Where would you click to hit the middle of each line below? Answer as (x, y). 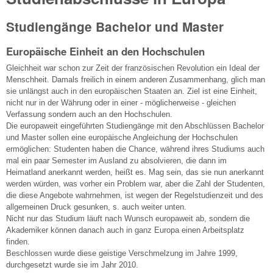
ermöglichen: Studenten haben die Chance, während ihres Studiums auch (135, 149)
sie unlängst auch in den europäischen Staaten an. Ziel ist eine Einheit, (132, 91)
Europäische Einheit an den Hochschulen (105, 51)
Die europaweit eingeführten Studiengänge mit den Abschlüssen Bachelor (135, 126)
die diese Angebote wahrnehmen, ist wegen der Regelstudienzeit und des (135, 195)
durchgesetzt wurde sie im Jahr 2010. (72, 264)
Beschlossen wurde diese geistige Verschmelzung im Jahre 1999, (122, 253)
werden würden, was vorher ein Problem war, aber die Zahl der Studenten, (136, 183)
